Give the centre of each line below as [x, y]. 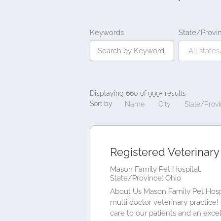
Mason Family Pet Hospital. [156, 169]
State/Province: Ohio [146, 178]
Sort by [101, 103]
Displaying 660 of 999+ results [138, 93]
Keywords [107, 33]
